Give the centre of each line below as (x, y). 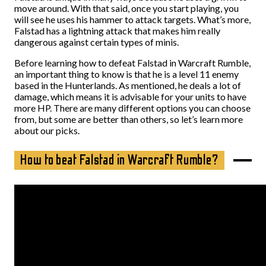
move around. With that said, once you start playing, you (126, 8)
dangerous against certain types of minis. (96, 42)
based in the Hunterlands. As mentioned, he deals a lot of (128, 85)
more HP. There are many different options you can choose (132, 108)
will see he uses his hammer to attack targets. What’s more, (132, 19)
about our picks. (47, 130)
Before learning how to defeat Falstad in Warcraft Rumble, (132, 63)
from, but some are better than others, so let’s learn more (129, 119)
